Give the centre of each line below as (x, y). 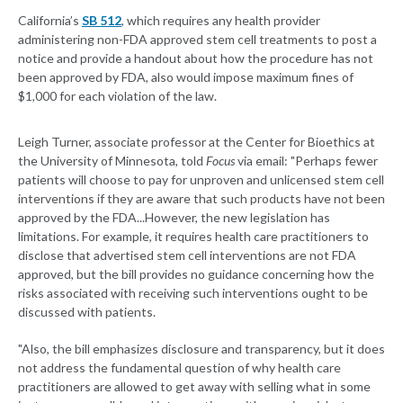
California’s (50, 21)
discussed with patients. (87, 312)
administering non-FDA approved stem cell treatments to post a (197, 40)
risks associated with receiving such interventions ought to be (193, 293)
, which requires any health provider (221, 21)
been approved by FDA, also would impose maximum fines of (186, 77)
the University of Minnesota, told (112, 161)
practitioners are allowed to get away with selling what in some (194, 387)
